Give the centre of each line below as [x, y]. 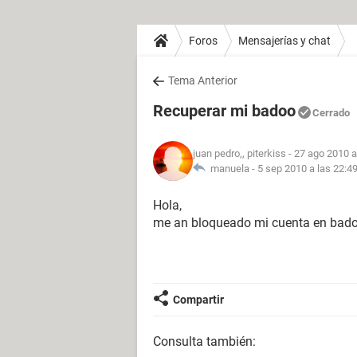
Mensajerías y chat [284, 40]
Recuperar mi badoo [224, 111]
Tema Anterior [203, 80]
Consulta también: [204, 341]
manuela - [231, 169]
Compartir [198, 300]
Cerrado [331, 113]
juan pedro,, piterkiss [239, 153]
